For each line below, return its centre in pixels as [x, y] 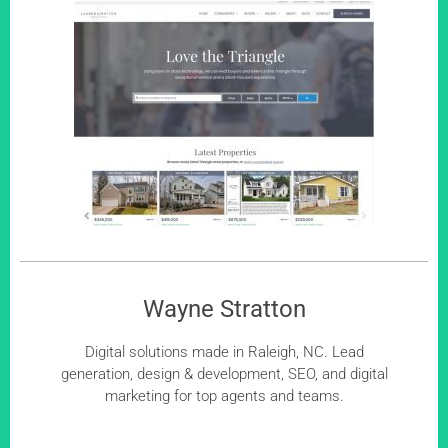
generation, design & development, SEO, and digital [224, 374]
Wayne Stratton [224, 309]
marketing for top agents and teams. [224, 396]
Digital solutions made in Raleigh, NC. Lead [224, 352]
